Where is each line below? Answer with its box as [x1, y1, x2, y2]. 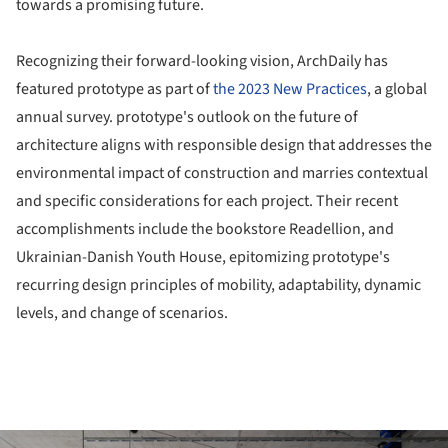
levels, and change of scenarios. [16, 301, 228, 324]
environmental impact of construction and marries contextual [16, 161, 428, 184]
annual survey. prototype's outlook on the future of [16, 105, 358, 128]
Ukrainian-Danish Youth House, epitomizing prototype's [16, 245, 390, 268]
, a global [367, 77, 427, 100]
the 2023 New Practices [213, 77, 367, 100]
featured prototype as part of [16, 77, 213, 100]
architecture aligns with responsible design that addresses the [16, 133, 432, 156]
